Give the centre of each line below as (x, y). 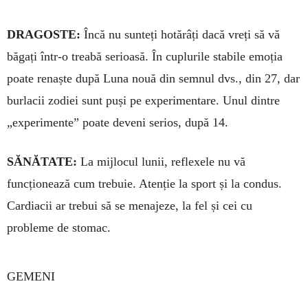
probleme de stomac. (59, 228)
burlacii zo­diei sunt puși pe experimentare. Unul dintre (143, 101)
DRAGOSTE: (44, 35)
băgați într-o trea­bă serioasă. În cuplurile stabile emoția (145, 57)
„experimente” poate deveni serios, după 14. (118, 123)
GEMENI (31, 277)
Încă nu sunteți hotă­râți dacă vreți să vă (180, 35)
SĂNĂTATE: (42, 162)
